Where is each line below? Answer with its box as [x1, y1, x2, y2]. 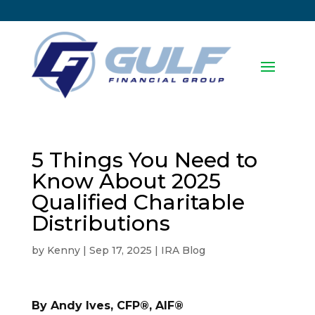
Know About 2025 [31, 168, 221, 195]
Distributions [31, 210, 170, 237]
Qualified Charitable [31, 189, 245, 216]
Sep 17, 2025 [89, 244, 152, 257]
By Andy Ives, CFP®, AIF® [31, 299, 184, 313]
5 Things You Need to [31, 147, 257, 174]
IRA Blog [160, 244, 205, 257]
